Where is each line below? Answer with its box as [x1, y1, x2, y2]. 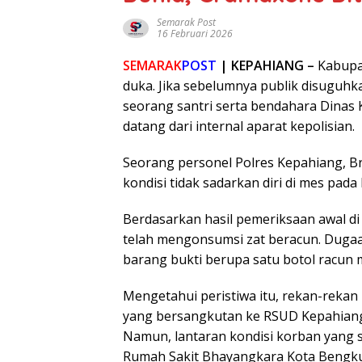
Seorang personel [123, 154, 235, 171]
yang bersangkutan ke [123, 307, 263, 325]
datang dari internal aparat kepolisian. [123, 117, 355, 135]
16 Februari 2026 [157, 27, 233, 40]
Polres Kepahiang [235, 154, 343, 171]
